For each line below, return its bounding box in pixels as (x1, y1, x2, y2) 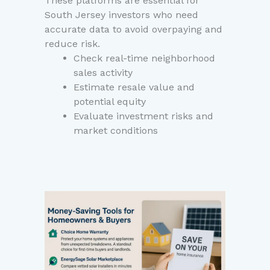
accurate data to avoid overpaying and (45, 24, 222, 36)
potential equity (74, 96, 146, 108)
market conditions (74, 125, 158, 137)
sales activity (74, 67, 133, 79)
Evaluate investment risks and (74, 110, 213, 122)
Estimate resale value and (74, 81, 195, 93)
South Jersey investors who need (45, 9, 198, 21)
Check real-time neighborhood (74, 52, 215, 64)
